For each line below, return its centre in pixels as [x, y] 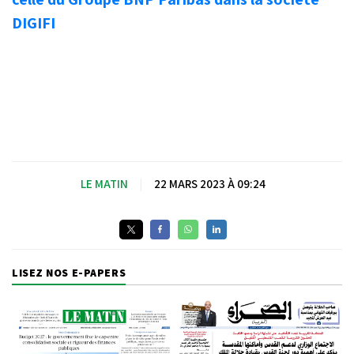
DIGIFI [34, 23]
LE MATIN [105, 183]
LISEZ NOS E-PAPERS [69, 272]
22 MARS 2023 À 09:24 [210, 183]
